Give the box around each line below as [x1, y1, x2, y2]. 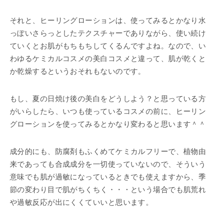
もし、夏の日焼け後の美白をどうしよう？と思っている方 [10, 94, 206, 103]
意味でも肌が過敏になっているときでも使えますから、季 [10, 173, 206, 181]
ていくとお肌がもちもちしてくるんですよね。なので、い [10, 42, 206, 50]
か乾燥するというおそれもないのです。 [10, 67, 146, 75]
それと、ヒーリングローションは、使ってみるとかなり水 [10, 16, 206, 24]
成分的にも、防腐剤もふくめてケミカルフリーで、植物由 [10, 147, 206, 155]
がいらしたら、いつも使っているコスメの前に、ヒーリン [10, 107, 206, 115]
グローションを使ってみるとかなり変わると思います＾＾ [10, 120, 206, 128]
